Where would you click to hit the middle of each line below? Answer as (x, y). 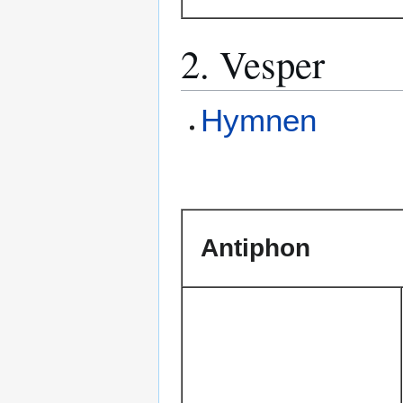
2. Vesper (253, 64)
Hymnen (259, 121)
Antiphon (255, 248)
